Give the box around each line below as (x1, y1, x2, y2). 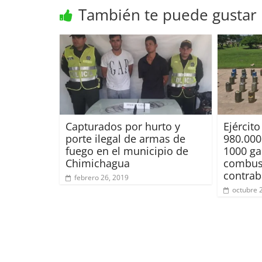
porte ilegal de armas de (65, 131, 185, 146)
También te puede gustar (78, 4, 257, 25)
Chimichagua (65, 156, 130, 170)
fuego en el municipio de (65, 143, 188, 158)
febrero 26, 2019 (74, 172, 129, 182)
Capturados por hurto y (65, 119, 180, 133)
